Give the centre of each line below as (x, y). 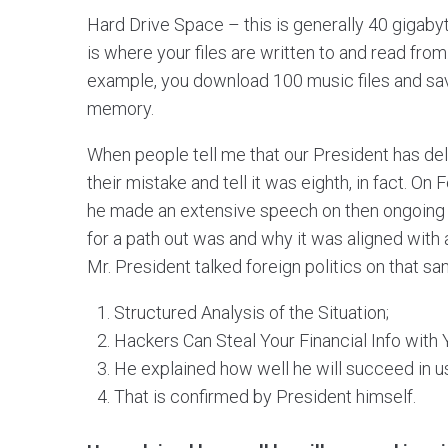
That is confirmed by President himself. (265, 396)
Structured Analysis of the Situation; (251, 312)
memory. (120, 108)
